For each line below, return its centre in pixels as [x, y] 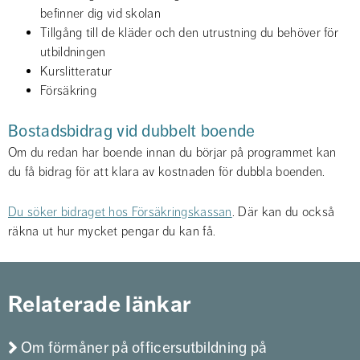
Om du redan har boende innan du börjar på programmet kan [172, 153]
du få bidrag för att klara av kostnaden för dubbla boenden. [168, 172]
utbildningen [73, 52]
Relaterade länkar [100, 304]
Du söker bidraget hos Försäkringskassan [120, 212]
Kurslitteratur [76, 72]
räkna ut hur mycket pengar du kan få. [112, 231]
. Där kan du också [283, 212]
